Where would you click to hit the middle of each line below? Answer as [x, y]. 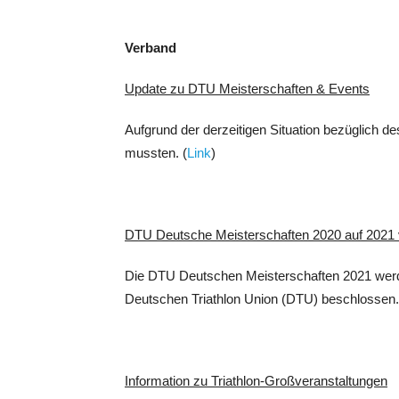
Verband [151, 48]
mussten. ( [156, 153]
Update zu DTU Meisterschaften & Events [247, 89]
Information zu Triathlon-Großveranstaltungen [256, 381]
